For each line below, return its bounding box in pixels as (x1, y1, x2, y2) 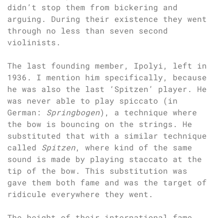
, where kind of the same (75, 142, 192, 153)
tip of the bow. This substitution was (7, 165, 187, 176)
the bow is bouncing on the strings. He (7, 119, 192, 129)
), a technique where (100, 107, 197, 118)
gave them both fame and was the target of (7, 177, 207, 188)
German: (7, 107, 46, 118)
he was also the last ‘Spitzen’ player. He (7, 84, 207, 94)
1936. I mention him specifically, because (7, 72, 207, 83)
